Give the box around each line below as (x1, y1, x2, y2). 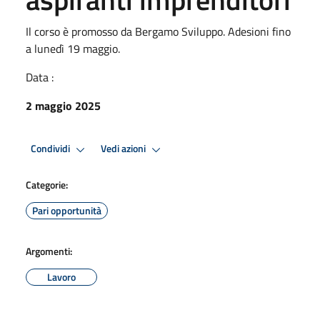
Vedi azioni (101, 141, 148, 157)
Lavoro (47, 269, 76, 284)
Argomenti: (26, 243, 72, 259)
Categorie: (26, 176, 68, 192)
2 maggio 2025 (26, 96, 101, 114)
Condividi (31, 141, 72, 157)
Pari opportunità (32, 202, 101, 218)
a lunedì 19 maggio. (26, 39, 120, 57)
